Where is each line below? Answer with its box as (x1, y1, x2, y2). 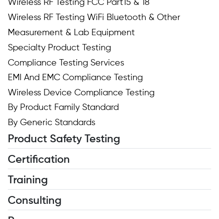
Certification (7, 154, 70, 166)
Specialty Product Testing (7, 44, 111, 53)
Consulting (7, 196, 62, 207)
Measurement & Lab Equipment (7, 28, 135, 38)
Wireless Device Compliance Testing (7, 88, 154, 98)
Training (7, 175, 48, 186)
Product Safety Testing (7, 134, 120, 145)
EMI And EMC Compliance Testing (7, 73, 143, 83)
